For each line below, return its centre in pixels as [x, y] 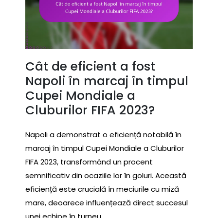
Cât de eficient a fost [90, 67]
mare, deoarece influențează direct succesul [107, 203]
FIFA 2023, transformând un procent [89, 162]
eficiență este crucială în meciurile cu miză [102, 189]
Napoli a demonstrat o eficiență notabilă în [103, 135]
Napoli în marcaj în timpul [107, 81]
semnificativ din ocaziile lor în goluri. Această [106, 176]
